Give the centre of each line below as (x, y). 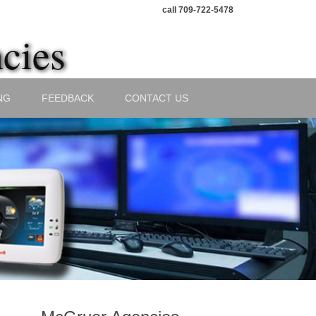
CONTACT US (157, 98)
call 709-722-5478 (198, 10)
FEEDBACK (68, 98)
